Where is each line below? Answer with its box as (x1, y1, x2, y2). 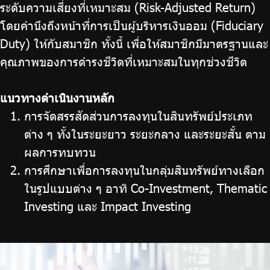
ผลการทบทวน (24, 144, 96, 159)
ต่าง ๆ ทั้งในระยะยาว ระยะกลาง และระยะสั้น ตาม (24, 126, 266, 141)
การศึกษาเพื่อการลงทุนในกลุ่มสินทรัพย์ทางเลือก (24, 162, 265, 177)
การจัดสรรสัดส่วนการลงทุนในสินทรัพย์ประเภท (24, 108, 253, 123)
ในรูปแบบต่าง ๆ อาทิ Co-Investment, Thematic (24, 180, 267, 195)
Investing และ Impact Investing (24, 198, 191, 213)
